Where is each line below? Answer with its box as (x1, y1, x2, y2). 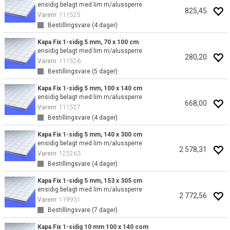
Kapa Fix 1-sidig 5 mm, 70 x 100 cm (37, 39, 139, 46)
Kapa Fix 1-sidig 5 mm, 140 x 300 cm (37, 131, 142, 138)
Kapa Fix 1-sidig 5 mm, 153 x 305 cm (37, 177, 142, 184)
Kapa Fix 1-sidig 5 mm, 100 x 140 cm (37, 85, 142, 92)
